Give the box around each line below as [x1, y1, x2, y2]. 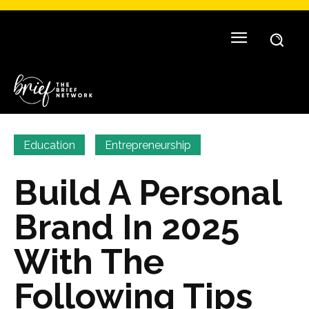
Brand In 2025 [14, 206, 239, 248]
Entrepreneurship [105, 138, 191, 152]
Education [23, 138, 75, 152]
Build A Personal [14, 172, 281, 213]
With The [14, 241, 164, 282]
